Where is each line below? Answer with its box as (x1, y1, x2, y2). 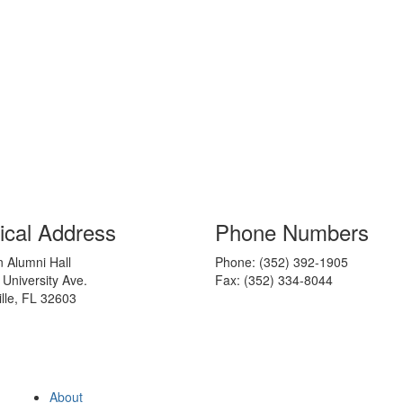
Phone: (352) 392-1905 (215, 253, 355, 271)
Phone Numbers (215, 216, 369, 247)
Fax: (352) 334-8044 (215, 271, 333, 289)
